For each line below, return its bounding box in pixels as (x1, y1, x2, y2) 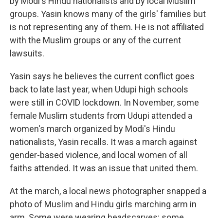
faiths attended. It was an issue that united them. (10, 163, 198, 173)
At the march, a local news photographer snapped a (10, 185, 206, 196)
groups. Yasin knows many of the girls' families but (10, 8, 206, 19)
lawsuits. (10, 48, 44, 58)
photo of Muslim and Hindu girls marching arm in (10, 199, 197, 209)
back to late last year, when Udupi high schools (10, 84, 188, 94)
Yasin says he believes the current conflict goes (10, 71, 195, 81)
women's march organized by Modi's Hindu (10, 123, 175, 134)
